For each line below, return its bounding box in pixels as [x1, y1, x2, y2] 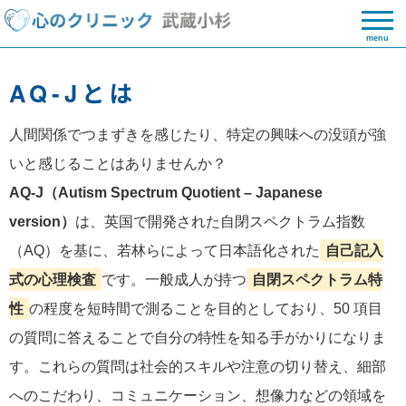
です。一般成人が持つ [101, 272, 246, 287]
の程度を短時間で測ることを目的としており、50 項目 [29, 301, 382, 316]
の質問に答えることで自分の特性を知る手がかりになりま [9, 330, 386, 345]
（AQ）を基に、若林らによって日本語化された [9, 243, 320, 258]
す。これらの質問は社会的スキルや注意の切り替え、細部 [9, 359, 386, 374]
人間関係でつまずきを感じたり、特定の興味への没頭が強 [9, 127, 386, 142]
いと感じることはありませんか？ [9, 156, 227, 171]
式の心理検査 [9, 272, 96, 287]
